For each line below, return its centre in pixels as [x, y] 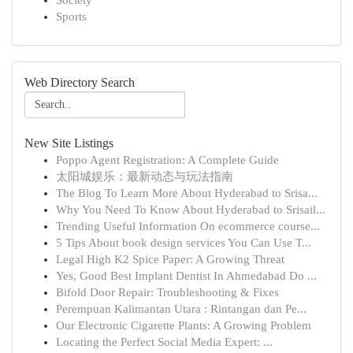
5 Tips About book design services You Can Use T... [184, 243]
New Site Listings [69, 143]
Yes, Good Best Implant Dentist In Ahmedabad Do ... [186, 276]
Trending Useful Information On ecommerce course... [188, 226]
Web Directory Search [80, 82]
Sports [71, 17]
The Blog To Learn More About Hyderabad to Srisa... [187, 193]
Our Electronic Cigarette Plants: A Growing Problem [184, 325]
